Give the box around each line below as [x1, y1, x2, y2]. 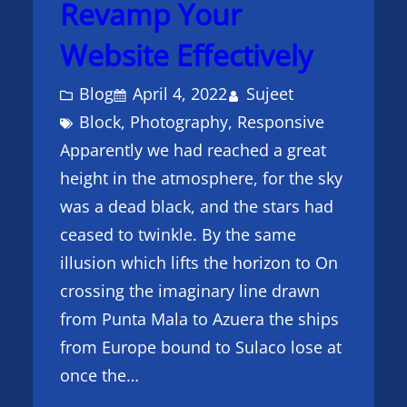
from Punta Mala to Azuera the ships [60, 308, 339, 330]
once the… [60, 364, 139, 386]
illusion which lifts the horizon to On [60, 252, 338, 273]
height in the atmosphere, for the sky [60, 167, 342, 189]
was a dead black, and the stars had [60, 195, 333, 217]
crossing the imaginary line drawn [60, 280, 320, 302]
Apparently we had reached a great [60, 139, 326, 161]
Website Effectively [60, 35, 313, 74]
